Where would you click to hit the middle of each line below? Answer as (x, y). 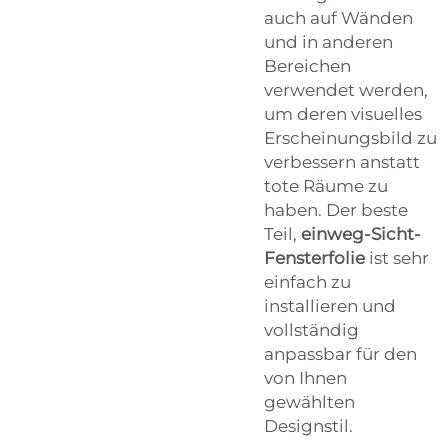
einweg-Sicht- (361, 233)
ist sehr (399, 257)
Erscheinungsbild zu (350, 137)
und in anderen (328, 41)
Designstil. (308, 425)
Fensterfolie (316, 257)
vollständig (311, 329)
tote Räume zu (326, 185)
